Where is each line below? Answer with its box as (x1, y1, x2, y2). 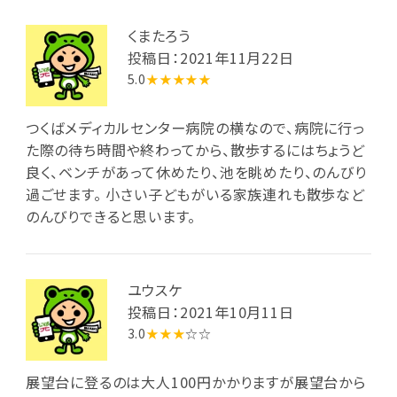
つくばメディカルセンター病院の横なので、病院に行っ (25, 116, 365, 138)
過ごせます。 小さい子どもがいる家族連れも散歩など (25, 183, 365, 205)
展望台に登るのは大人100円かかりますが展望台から (25, 370, 366, 393)
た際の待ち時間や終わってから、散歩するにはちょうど (25, 138, 365, 160)
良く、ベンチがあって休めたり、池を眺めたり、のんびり (25, 160, 367, 183)
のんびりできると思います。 (25, 205, 197, 227)
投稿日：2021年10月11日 (127, 301, 294, 323)
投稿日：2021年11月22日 (127, 47, 294, 69)
